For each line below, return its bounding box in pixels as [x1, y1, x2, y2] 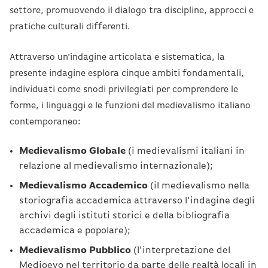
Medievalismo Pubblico [19, 245, 131, 255]
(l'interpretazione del [131, 245, 230, 255]
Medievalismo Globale [19, 146, 126, 156]
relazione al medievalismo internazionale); [19, 161, 213, 171]
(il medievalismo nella [148, 181, 249, 191]
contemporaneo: [10, 117, 81, 126]
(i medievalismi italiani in [126, 146, 245, 156]
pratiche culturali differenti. [10, 22, 130, 31]
